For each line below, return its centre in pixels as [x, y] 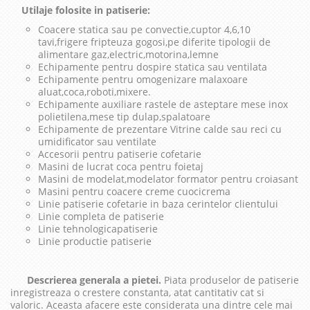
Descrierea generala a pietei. [87, 280]
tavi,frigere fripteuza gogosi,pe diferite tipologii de [154, 42]
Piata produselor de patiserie [231, 280]
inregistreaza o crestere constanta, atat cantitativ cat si [137, 293]
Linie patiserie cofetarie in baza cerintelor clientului [158, 204]
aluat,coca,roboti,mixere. [94, 92]
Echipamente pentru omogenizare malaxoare [143, 80]
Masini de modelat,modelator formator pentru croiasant [168, 179]
